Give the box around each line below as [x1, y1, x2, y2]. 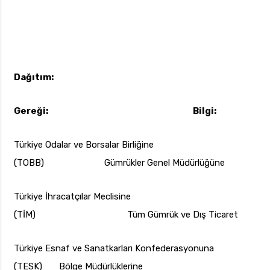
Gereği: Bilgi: [14, 105, 216, 117]
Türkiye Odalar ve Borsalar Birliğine [14, 139, 154, 151]
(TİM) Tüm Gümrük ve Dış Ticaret [14, 209, 238, 221]
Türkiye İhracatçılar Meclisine [14, 191, 131, 202]
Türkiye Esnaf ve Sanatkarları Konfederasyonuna [14, 243, 214, 254]
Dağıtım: [14, 72, 54, 83]
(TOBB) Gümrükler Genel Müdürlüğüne [14, 157, 225, 169]
